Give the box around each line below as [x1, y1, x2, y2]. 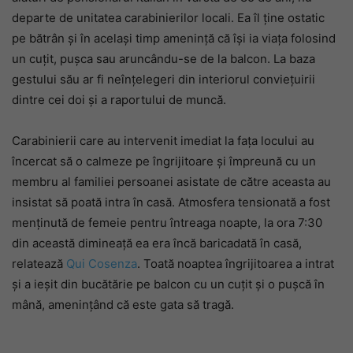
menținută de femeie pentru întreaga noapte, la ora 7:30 [12, 215, 322, 230]
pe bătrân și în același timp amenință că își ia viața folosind [12, 31, 336, 46]
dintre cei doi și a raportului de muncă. [12, 92, 226, 107]
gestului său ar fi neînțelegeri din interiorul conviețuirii [12, 72, 315, 87]
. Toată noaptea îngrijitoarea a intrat [137, 256, 334, 271]
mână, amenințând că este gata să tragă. [12, 297, 234, 312]
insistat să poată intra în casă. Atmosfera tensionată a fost [12, 195, 330, 210]
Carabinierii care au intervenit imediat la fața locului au [12, 133, 314, 148]
